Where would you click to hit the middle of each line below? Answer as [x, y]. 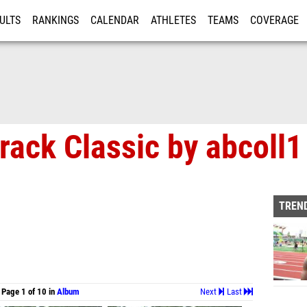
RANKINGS [56, 21]
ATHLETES [173, 21]
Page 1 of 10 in [29, 292]
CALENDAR [115, 21]
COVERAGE [274, 21]
